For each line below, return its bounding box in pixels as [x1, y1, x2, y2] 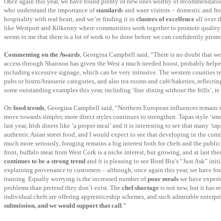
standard [96, 6, 121, 14]
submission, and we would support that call [4, 202, 122, 209]
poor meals [147, 175, 179, 183]
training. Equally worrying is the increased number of [4, 175, 147, 183]
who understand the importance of [4, 6, 96, 14]
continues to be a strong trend [4, 157, 85, 165]
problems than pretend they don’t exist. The [4, 184, 122, 191]
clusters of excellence [136, 15, 194, 23]
